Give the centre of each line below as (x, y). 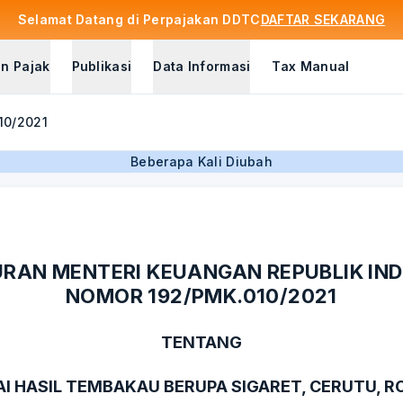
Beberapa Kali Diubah (201, 161)
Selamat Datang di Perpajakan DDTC (139, 19)
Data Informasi (202, 66)
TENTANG (201, 342)
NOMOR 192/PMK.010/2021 (201, 296)
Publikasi (102, 66)
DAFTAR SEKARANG (323, 19)
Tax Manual (311, 66)
